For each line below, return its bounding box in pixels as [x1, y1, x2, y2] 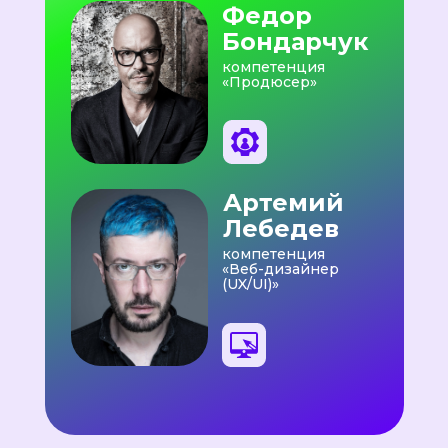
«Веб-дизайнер [221, 260, 339, 278]
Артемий [222, 188, 344, 217]
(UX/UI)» [221, 275, 279, 293]
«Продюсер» [221, 73, 317, 91]
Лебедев [222, 214, 339, 243]
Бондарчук [221, 27, 368, 56]
